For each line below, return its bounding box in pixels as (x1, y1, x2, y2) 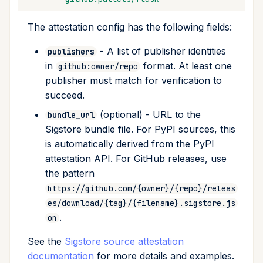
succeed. (45, 89, 85, 102)
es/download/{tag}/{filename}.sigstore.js (48, 198, 235, 209)
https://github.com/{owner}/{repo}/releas (48, 183, 235, 194)
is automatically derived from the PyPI (45, 138, 214, 150)
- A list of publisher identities (97, 45, 226, 58)
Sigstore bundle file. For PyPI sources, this (45, 123, 235, 136)
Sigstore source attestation (65, 235, 184, 248)
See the (28, 235, 65, 248)
